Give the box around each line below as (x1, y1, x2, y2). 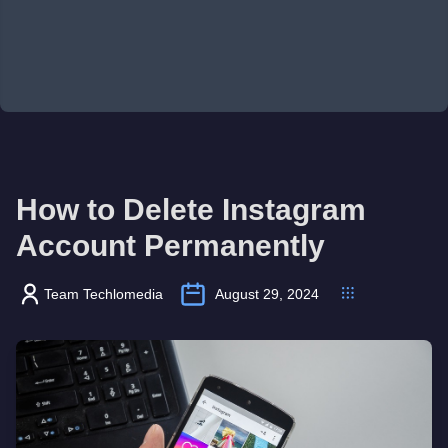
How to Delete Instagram (16, 193, 366, 226)
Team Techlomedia (44, 286, 163, 302)
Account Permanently (16, 229, 325, 262)
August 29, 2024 (215, 286, 319, 302)
